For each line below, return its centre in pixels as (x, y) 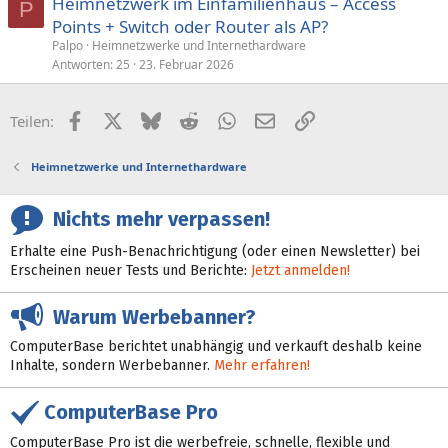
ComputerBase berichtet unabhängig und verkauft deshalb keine (216, 347)
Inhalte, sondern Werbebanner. (112, 366)
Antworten (81, 64)
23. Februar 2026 (186, 64)
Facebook (116, 118)
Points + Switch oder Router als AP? (190, 26)
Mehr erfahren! (262, 366)
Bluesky (186, 118)
